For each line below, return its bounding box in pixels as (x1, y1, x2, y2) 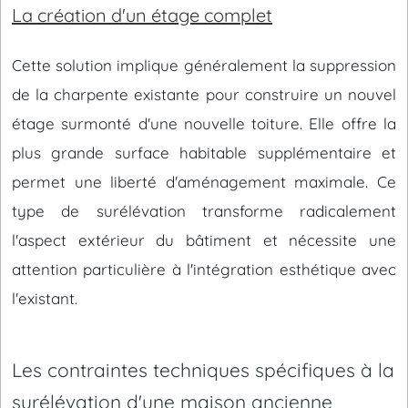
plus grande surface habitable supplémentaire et (12, 143, 396, 162)
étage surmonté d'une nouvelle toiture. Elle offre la (12, 114, 396, 133)
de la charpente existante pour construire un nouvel (12, 85, 396, 104)
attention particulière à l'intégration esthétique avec (12, 260, 396, 279)
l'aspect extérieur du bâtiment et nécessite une (12, 230, 396, 250)
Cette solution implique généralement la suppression (12, 56, 396, 75)
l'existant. (12, 289, 77, 308)
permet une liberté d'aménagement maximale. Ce (12, 172, 396, 191)
